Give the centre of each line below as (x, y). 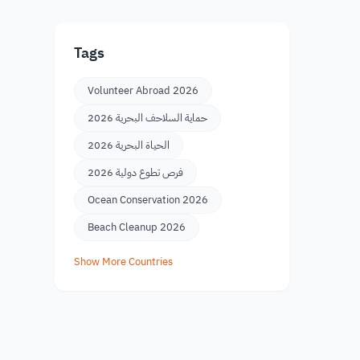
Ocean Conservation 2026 (148, 200)
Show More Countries (123, 262)
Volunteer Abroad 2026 (143, 90)
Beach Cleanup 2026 (137, 227)
